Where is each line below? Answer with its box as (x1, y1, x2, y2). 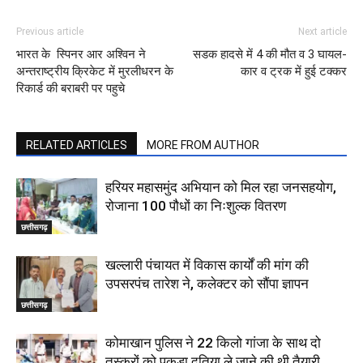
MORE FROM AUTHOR (147, 139, 259, 152)
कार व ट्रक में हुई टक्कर (241, 64, 347, 79)
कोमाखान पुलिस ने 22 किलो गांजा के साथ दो (105, 335, 321, 351)
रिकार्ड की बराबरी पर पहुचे (16, 81, 125, 96)
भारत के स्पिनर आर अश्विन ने (16, 47, 146, 62)
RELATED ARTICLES (26, 139, 127, 152)
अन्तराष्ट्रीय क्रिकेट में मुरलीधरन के (16, 64, 173, 79)
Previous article (16, 26, 83, 37)
